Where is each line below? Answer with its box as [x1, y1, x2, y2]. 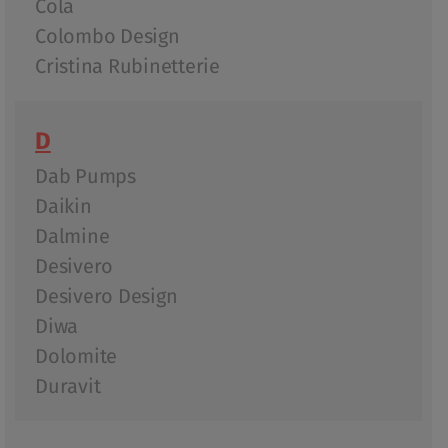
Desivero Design [35, 282, 178, 311]
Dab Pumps [35, 162, 136, 191]
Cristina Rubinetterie [35, 52, 220, 81]
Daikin [35, 192, 92, 221]
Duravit [35, 372, 101, 401]
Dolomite [35, 342, 117, 371]
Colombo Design [35, 22, 180, 51]
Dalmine [35, 222, 110, 251]
